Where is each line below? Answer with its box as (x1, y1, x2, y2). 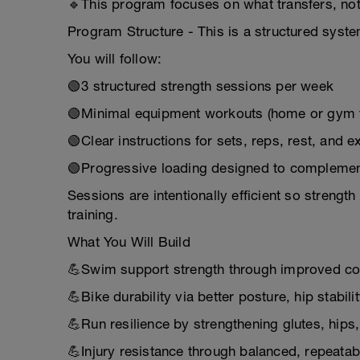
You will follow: (67, 51, 162, 67)
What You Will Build (67, 234, 190, 250)
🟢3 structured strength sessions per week (67, 78, 333, 94)
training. (67, 207, 118, 223)
